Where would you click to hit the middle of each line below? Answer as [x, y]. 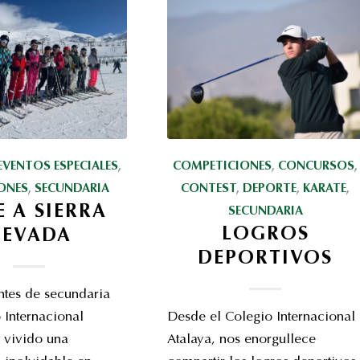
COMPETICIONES [223, 167]
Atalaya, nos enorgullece [241, 340]
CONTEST [209, 189]
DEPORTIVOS [266, 259]
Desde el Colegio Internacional [261, 318]
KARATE [325, 189]
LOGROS [265, 235]
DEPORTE [270, 189]
